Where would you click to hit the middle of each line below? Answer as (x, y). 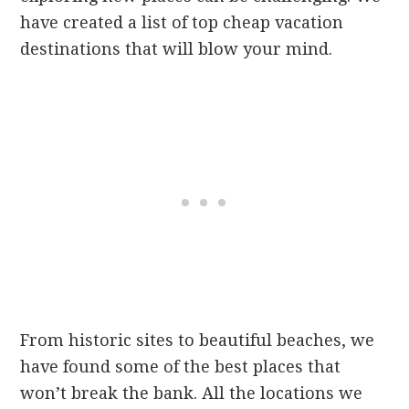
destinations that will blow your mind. (179, 48)
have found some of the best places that (181, 366)
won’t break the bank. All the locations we (192, 393)
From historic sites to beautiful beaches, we (198, 340)
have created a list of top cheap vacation (182, 22)
